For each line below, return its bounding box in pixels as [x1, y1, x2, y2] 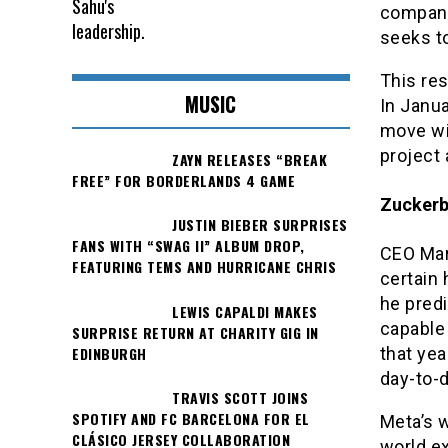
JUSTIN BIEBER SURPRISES [172, 214, 348, 236]
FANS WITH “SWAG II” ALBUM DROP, [72, 235, 305, 257]
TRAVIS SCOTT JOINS [172, 386, 308, 408]
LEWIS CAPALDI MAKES [172, 300, 318, 322]
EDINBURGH [72, 342, 147, 364]
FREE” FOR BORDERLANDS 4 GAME [72, 169, 295, 191]
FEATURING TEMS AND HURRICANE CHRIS [72, 256, 336, 278]
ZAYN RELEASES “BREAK [172, 148, 327, 170]
